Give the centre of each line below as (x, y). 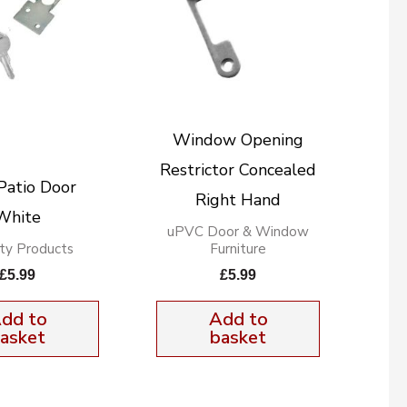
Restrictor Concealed (238, 169)
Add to (238, 319)
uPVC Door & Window (238, 231)
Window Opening (238, 139)
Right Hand (238, 199)
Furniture (238, 248)
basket (238, 337)
